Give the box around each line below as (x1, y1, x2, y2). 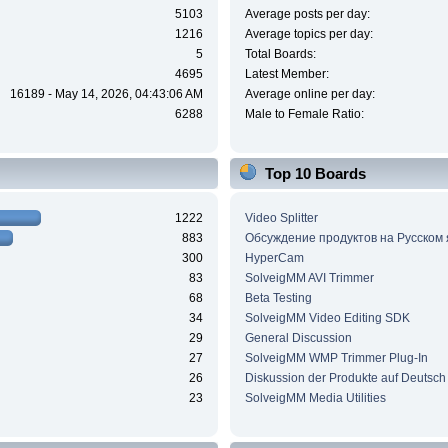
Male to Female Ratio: (244, 107, 364, 122)
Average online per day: (244, 87, 375, 102)
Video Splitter (244, 210, 318, 225)
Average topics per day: (244, 27, 373, 42)
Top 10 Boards (264, 165, 366, 183)
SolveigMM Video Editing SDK (244, 310, 410, 325)
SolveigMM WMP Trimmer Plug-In (244, 350, 428, 365)
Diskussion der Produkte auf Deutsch (244, 370, 446, 385)
